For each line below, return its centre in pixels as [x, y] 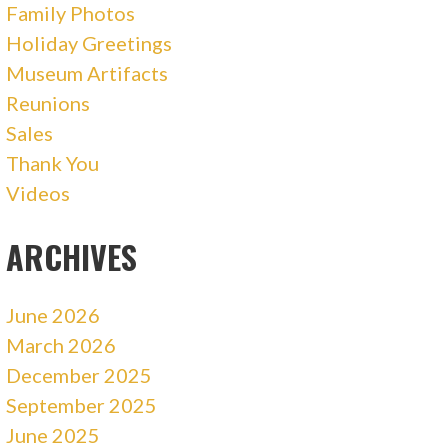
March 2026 [61, 344]
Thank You [53, 162]
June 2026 [53, 314]
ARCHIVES [72, 256]
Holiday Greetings [89, 42]
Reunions [48, 102]
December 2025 [79, 374]
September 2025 [82, 404]
